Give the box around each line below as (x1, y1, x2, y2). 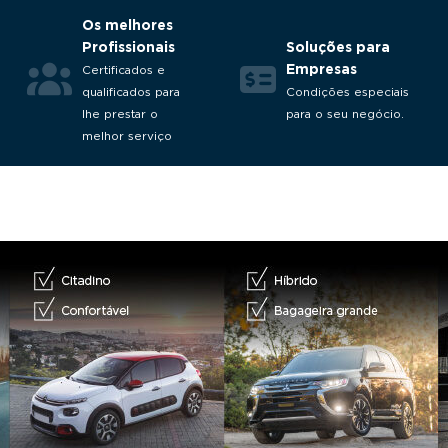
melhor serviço (82, 129, 172, 143)
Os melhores (82, 17, 173, 33)
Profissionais (82, 39, 175, 55)
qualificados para (82, 85, 180, 99)
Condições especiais (286, 85, 409, 99)
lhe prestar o (82, 107, 158, 121)
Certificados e (82, 63, 165, 77)
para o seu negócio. (286, 107, 404, 121)
